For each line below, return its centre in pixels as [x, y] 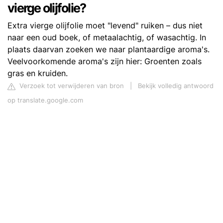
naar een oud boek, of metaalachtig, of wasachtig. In [107, 38]
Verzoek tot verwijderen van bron [71, 86]
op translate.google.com [45, 101]
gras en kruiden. [38, 73]
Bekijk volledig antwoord [176, 86]
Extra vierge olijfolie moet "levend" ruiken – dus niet [105, 26]
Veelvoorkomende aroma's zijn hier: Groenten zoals [105, 61]
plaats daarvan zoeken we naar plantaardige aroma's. [109, 50]
